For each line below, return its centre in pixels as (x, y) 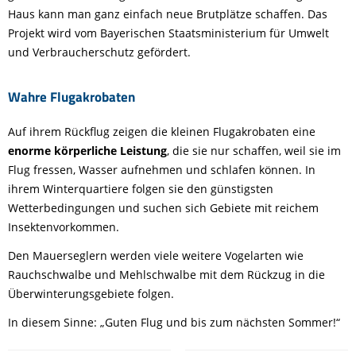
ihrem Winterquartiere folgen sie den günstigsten (141, 188)
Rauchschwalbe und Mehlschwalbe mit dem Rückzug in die (166, 274)
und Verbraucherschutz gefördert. (99, 52)
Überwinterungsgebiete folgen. (91, 293)
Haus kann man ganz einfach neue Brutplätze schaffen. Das (168, 14)
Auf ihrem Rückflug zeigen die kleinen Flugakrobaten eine (162, 131)
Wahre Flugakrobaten (72, 96)
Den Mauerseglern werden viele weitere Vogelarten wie (156, 255)
